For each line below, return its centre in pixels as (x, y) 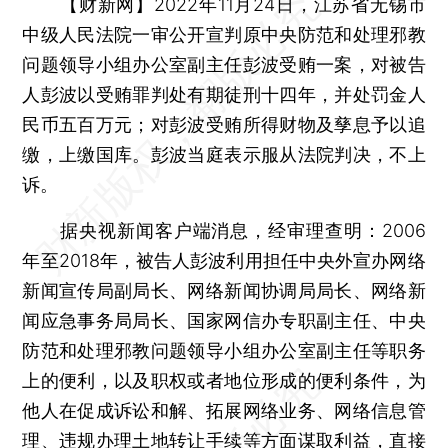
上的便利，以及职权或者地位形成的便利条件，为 (224, 380)
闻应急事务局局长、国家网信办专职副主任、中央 (224, 320)
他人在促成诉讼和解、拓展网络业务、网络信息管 (224, 410)
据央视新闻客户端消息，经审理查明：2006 (224, 230)
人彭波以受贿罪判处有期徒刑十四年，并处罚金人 (224, 94)
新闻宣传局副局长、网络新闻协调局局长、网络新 (224, 290)
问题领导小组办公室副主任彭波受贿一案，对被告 (224, 64)
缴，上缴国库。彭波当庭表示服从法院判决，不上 (224, 154)
